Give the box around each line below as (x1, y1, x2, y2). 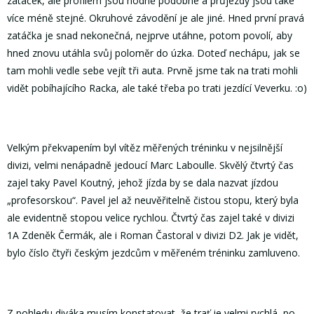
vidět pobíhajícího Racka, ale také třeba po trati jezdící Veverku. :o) (7, 81, 307, 95)
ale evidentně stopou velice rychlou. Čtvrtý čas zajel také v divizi (7, 211, 294, 225)
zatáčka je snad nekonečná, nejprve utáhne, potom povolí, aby (7, 28, 292, 42)
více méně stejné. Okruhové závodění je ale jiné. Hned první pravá (7, 11, 304, 25)
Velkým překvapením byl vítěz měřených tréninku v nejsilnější (7, 141, 282, 155)
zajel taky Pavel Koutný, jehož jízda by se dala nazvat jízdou (7, 176, 278, 190)
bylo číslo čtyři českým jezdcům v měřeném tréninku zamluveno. (7, 246, 300, 260)
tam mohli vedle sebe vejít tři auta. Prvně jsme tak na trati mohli (7, 63, 298, 77)
